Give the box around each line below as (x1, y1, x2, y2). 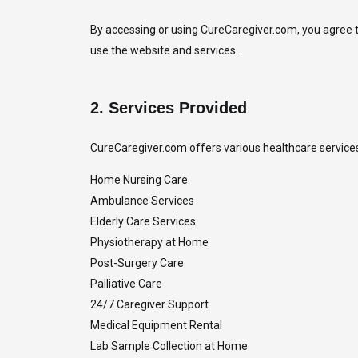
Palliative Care (89, 277, 162, 290)
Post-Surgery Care (89, 257, 184, 269)
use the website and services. (89, 44, 238, 57)
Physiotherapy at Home (89, 236, 209, 249)
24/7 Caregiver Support (89, 298, 209, 311)
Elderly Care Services (89, 215, 196, 228)
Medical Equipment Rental (89, 319, 222, 332)
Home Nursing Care (89, 173, 188, 186)
